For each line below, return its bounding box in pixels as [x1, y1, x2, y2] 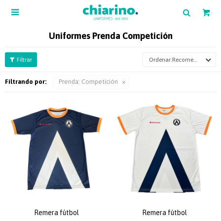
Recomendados [172, 56, 193, 63]
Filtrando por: [5, 78, 46, 85]
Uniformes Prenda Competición [48, 31, 173, 41]
